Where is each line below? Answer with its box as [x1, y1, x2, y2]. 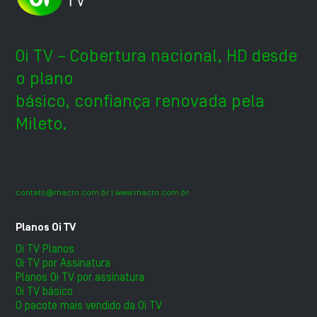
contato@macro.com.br [16, 188, 110, 197]
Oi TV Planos [16, 243, 75, 255]
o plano [16, 69, 74, 88]
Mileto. [16, 115, 68, 133]
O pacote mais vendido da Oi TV [16, 299, 163, 311]
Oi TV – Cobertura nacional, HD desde [16, 47, 298, 65]
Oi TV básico [16, 285, 74, 297]
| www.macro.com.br [109, 188, 190, 197]
